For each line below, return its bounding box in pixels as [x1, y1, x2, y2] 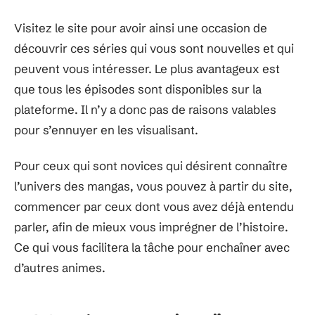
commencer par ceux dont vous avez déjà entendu [14, 199, 294, 214]
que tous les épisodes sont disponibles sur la [14, 81, 262, 96]
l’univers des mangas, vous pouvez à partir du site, [14, 179, 292, 193]
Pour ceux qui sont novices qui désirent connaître [14, 158, 288, 173]
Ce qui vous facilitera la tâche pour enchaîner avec [14, 240, 290, 255]
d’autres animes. [14, 260, 105, 275]
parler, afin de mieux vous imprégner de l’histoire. [14, 219, 288, 234]
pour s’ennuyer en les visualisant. [14, 122, 198, 137]
